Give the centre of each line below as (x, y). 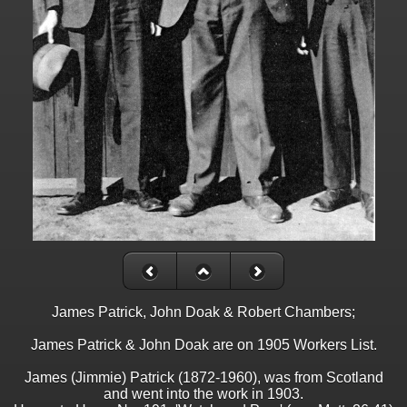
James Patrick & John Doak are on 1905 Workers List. (203, 345)
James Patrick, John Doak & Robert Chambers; (203, 313)
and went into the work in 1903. (203, 394)
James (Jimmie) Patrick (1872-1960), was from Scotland (203, 378)
